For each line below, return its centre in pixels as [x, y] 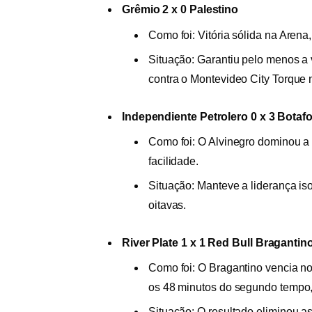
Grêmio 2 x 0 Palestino [180, 10]
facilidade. [173, 161]
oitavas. [167, 205]
